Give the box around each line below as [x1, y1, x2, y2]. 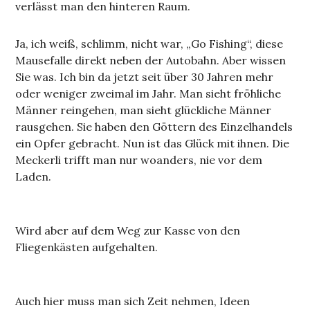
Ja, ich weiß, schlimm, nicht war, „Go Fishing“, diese [15, 37, 284, 51]
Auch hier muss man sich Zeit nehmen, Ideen [15, 294, 250, 309]
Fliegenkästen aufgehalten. [15, 240, 158, 255]
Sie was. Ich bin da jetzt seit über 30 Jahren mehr [15, 70, 274, 84]
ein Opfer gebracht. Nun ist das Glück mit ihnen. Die [15, 136, 290, 151]
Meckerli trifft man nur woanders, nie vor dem [15, 153, 263, 167]
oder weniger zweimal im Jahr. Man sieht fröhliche [15, 86, 282, 101]
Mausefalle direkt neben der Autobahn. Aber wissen [15, 53, 286, 68]
